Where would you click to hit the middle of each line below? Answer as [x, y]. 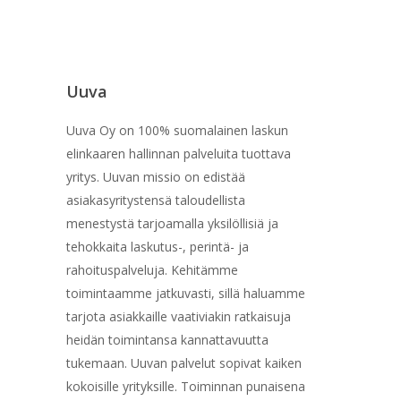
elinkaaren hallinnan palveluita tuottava [178, 153]
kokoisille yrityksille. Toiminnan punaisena [185, 386]
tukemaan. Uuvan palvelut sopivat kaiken [183, 363]
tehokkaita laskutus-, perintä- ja [157, 246]
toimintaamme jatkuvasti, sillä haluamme [185, 293]
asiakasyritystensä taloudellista [155, 200]
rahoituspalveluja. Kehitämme [152, 269]
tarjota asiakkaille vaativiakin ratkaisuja [178, 316]
